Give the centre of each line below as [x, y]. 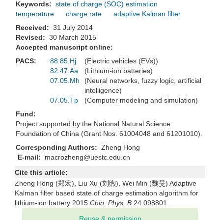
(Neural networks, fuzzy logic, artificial [143, 81]
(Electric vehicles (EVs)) [123, 61]
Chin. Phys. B [111, 203]
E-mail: [29, 157]
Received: [33, 28]
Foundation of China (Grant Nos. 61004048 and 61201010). [109, 134]
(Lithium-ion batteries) [121, 71]
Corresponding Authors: [57, 148]
